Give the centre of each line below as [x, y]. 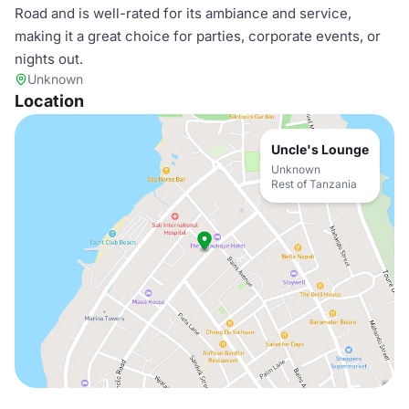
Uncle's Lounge [320, 149]
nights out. [49, 59]
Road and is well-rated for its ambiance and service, [183, 13]
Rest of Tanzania [314, 184]
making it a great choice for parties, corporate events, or [198, 36]
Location [49, 101]
